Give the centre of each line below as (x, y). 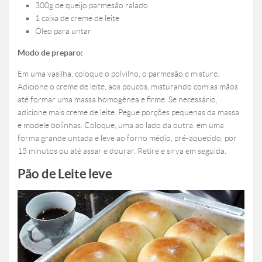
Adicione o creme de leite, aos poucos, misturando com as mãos (128, 87)
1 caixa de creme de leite (77, 18)
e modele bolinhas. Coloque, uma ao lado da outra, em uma (121, 125)
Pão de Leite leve (65, 174)
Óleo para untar (63, 31)
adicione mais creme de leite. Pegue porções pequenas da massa (128, 113)
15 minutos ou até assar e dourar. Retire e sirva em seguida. (122, 151)
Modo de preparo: (50, 53)
